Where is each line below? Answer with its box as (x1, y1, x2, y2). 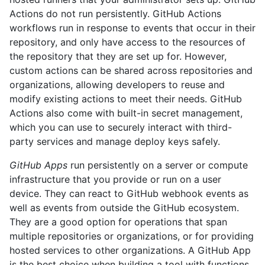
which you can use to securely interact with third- (9, 121, 232, 133)
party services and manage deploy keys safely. (9, 135, 220, 147)
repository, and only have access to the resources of (9, 35, 245, 48)
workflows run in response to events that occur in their (9, 21, 256, 34)
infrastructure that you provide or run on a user (9, 173, 221, 185)
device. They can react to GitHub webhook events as (9, 187, 248, 199)
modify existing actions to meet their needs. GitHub (9, 92, 242, 105)
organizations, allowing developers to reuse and (9, 78, 225, 91)
